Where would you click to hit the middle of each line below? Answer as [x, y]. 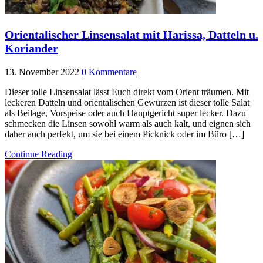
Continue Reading [38, 154]
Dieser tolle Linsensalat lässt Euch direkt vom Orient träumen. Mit [127, 92]
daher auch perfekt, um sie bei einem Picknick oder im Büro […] [124, 134]
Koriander [31, 48]
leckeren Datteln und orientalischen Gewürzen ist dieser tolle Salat [127, 103]
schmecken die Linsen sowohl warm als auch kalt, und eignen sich [128, 124]
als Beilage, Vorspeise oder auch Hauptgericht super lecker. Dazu [125, 113]
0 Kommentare [109, 72]
